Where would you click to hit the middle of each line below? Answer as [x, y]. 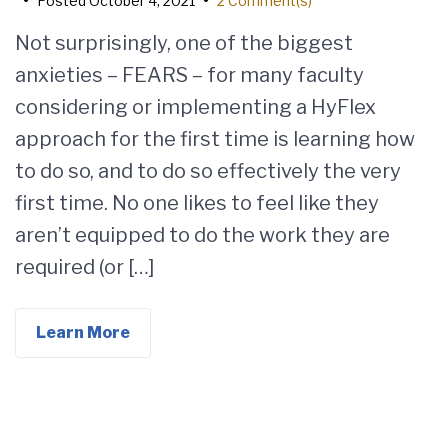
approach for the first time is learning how [215, 139]
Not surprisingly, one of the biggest [184, 43]
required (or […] [85, 267]
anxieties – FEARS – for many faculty [189, 75]
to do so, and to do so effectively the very [208, 171]
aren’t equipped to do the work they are [202, 235]
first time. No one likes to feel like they [197, 203]
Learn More [83, 332]
